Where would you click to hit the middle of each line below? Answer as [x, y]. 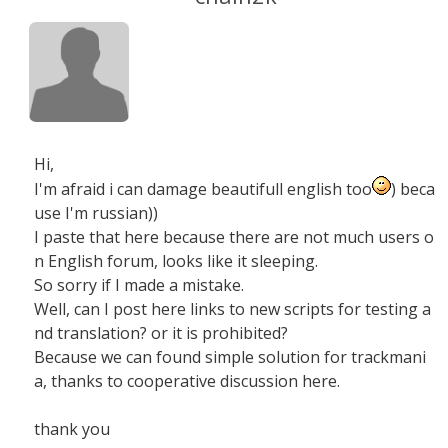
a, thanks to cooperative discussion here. [187, 381]
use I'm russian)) [96, 213]
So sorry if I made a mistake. [139, 285]
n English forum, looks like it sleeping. [176, 261]
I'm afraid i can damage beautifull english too [203, 189]
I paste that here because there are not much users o [234, 237]
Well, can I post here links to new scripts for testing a [232, 309]
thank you [72, 429]
